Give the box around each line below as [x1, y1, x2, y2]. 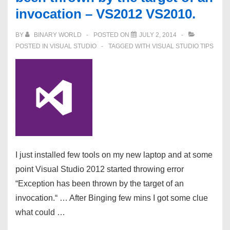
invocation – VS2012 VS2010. [15, 6, 196, 22]
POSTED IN [15, 43, 50, 50]
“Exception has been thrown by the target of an [15, 179, 184, 188]
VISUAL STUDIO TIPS [152, 43, 214, 50]
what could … [15, 208, 65, 217]
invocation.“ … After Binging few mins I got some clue [15, 194, 208, 202]
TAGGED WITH [108, 43, 152, 50]
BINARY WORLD [34, 31, 82, 39]
